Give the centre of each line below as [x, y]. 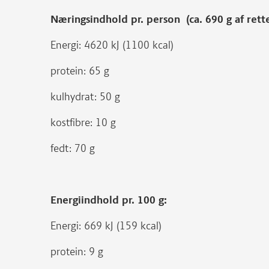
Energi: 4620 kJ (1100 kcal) [112, 45]
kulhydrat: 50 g [85, 97]
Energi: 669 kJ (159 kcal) [106, 226]
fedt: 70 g [73, 148]
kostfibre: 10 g [83, 122]
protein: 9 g [77, 252]
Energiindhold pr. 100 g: [109, 200]
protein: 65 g [80, 71]
